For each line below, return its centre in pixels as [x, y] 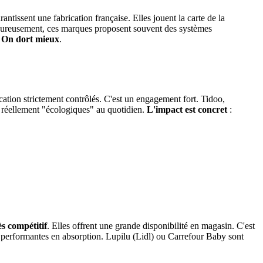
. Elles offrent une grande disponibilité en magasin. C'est [151, 226]
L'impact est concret [187, 110]
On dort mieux [30, 39]
